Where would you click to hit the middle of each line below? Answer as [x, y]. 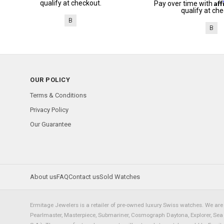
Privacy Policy [49, 110]
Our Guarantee [50, 124]
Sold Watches [120, 177]
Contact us [84, 177]
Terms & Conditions [58, 95]
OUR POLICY [50, 80]
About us [43, 177]
